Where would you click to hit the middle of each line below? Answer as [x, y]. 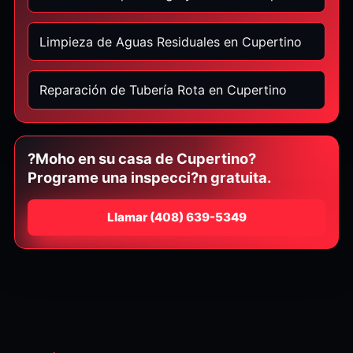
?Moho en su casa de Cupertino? [141, 158]
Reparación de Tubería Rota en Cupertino [163, 90]
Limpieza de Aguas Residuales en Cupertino [170, 41]
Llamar [127, 217]
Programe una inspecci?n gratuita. [149, 177]
